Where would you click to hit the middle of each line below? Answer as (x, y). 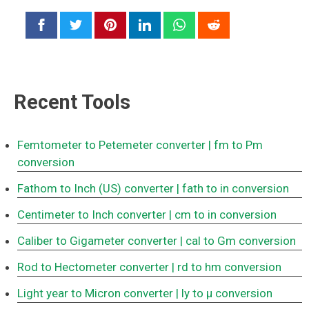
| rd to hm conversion (227, 267)
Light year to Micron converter (95, 293)
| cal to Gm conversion (238, 241)
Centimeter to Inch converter (92, 215)
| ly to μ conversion (224, 293)
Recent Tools (72, 102)
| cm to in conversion (223, 215)
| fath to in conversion (233, 189)
